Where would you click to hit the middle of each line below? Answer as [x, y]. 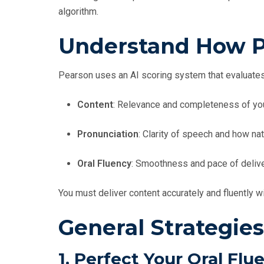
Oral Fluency [104, 164]
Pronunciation [108, 134]
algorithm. [78, 12]
